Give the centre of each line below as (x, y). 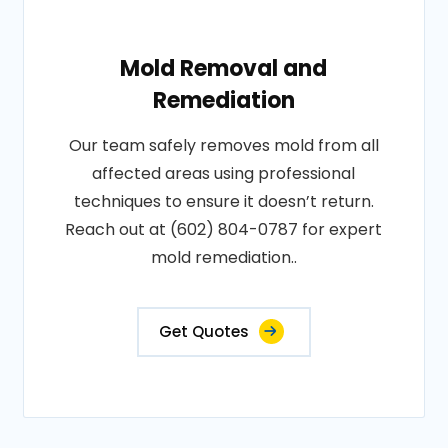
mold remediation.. (223, 257)
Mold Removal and (224, 68)
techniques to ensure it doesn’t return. (223, 201)
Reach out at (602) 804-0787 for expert (224, 229)
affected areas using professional (224, 173)
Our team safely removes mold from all (223, 145)
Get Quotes (203, 331)
